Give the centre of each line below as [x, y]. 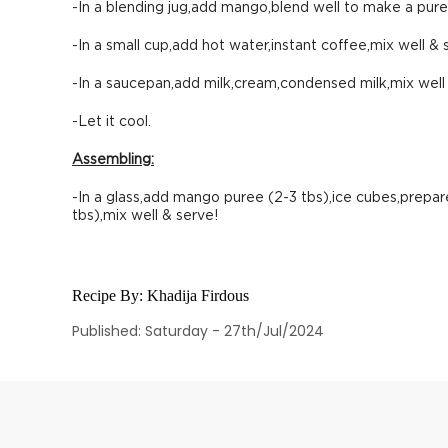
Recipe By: [109, 295]
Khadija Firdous [198, 295]
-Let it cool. [111, 122]
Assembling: [113, 160]
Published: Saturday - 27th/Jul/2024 [198, 331]
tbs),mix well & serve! [145, 216]
